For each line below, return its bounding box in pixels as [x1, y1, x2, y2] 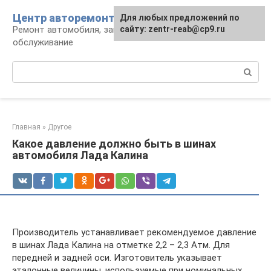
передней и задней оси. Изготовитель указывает [12, 252, 222, 263]
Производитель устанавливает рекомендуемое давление [12, 227, 256, 238]
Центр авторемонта [13, 11, 121, 24]
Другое [48, 123, 71, 131]
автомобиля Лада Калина [12, 149, 148, 162]
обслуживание [13, 37, 73, 48]
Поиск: [12, 62, 41, 73]
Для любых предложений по [120, 13, 240, 22]
